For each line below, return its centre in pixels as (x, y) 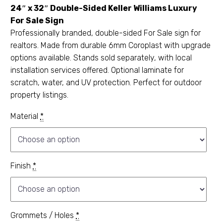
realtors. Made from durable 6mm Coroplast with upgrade (111, 45)
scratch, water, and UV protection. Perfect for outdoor (106, 83)
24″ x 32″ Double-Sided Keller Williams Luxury (104, 8)
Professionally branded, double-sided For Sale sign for (106, 33)
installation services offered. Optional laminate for (97, 70)
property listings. (39, 95)
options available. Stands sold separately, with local (101, 58)
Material (24, 116)
